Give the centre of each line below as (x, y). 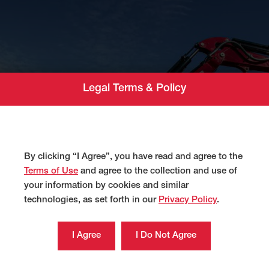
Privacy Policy (188, 201)
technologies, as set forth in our (91, 201)
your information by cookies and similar (106, 186)
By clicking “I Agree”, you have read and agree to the (133, 157)
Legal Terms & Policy (134, 89)
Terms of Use (51, 172)
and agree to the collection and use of (158, 172)
